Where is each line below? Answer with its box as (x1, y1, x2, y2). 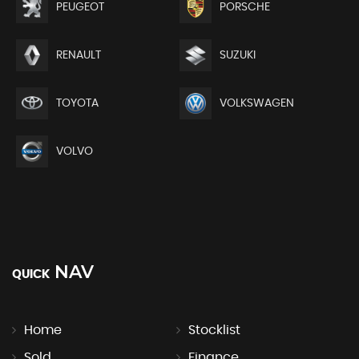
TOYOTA (56, 97, 99, 109)
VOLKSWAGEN (219, 97, 294, 109)
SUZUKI (219, 49, 256, 61)
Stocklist (188, 323, 240, 337)
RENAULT (56, 49, 101, 61)
